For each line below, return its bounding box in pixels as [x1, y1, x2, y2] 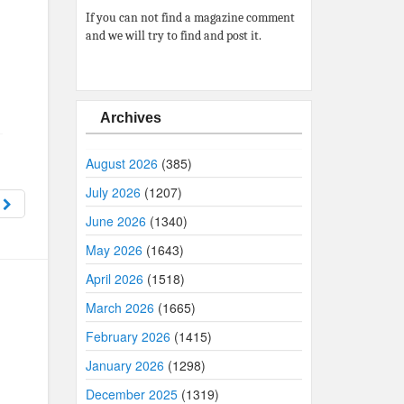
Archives [99, 110, 161, 125]
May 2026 [85, 241, 142, 259]
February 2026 [85, 327, 170, 345]
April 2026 [85, 270, 143, 288]
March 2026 [85, 298, 154, 317]
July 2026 [85, 183, 141, 201]
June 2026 [85, 212, 146, 230]
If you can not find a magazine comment [85, 10, 295, 25]
